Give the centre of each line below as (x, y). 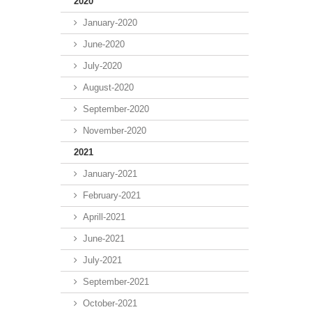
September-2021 (116, 281)
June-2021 (104, 238)
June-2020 (104, 44)
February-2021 (112, 195)
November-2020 (115, 130)
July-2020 (102, 65)
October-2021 (110, 303)
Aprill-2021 (104, 217)
